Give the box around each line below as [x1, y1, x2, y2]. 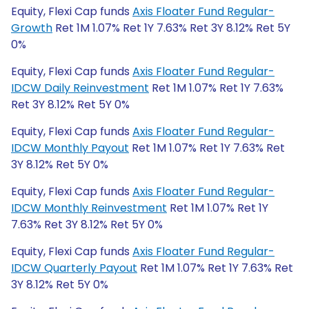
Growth [11, 20, 52, 36]
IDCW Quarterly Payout [11, 260, 137, 276]
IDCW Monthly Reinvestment [11, 200, 167, 216]
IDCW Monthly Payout [11, 140, 129, 156]
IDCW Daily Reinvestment [11, 80, 149, 96]
